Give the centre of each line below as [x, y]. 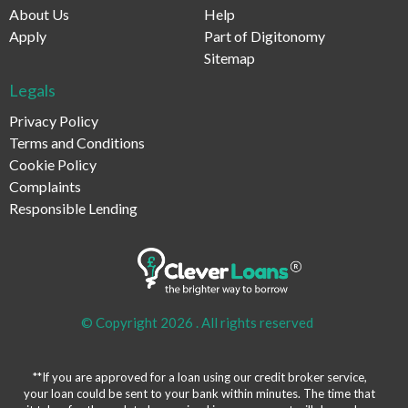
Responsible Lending [73, 208]
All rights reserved [256, 323]
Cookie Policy [53, 164]
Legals [32, 90]
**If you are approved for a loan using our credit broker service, [199, 377]
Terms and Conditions [77, 143]
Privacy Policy [54, 121]
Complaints [45, 186]
